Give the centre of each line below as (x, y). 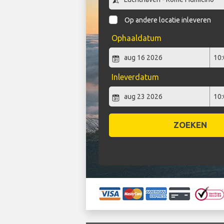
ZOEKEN (190, 125)
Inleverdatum (135, 77)
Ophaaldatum (136, 38)
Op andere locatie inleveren (168, 20)
